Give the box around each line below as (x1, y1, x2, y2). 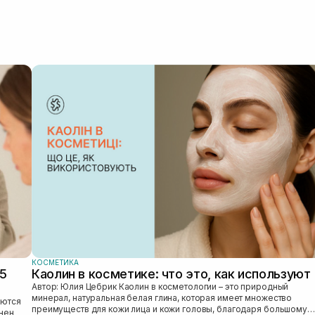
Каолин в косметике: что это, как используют (32, 266, 311, 281)
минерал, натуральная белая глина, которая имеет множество (32, 292, 292, 303)
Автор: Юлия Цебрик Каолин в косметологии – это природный (32, 281, 119, 292)
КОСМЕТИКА (32, 257, 79, 266)
